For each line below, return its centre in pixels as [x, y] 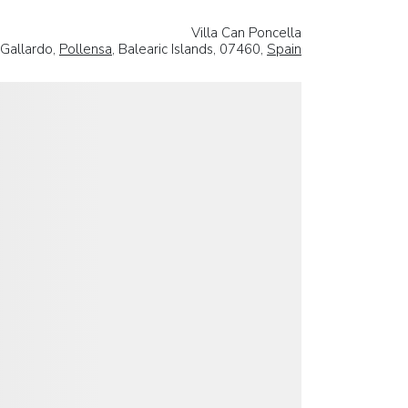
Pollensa [86, 49]
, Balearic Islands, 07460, [189, 49]
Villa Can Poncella [246, 32]
